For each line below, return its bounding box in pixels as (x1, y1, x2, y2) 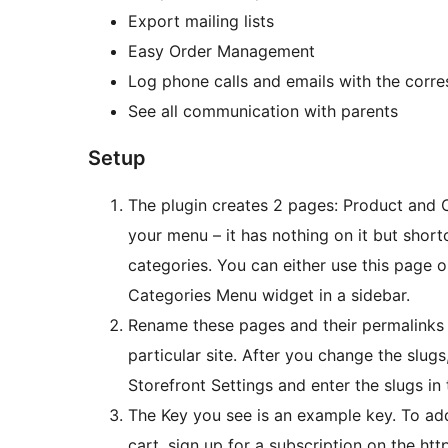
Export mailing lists (128, 11, 274, 32)
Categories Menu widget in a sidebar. (128, 285, 410, 306)
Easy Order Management (128, 41, 315, 62)
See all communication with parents (128, 101, 398, 122)
